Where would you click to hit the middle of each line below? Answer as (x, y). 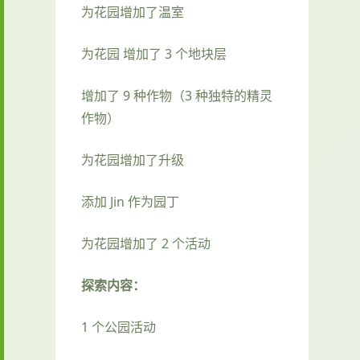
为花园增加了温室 (133, 12)
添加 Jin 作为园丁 (130, 202)
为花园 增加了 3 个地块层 (154, 54)
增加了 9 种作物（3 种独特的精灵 (177, 96)
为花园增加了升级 (133, 160)
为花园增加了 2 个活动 (146, 244)
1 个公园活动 (119, 327)
